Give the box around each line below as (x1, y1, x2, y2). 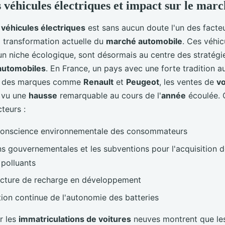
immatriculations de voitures (19, 213, 131, 224)
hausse (29, 90, 57, 101)
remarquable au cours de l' (57, 90, 161, 101)
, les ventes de (159, 77, 216, 87)
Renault (83, 77, 114, 87)
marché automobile (106, 36, 182, 47)
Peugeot (126, 77, 159, 87)
